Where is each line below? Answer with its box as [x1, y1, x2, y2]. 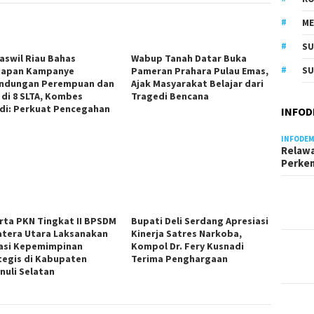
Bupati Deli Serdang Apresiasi [131, 214, 269, 227]
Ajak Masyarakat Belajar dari [131, 76, 264, 90]
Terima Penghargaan [131, 252, 228, 265]
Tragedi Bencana [131, 89, 210, 102]
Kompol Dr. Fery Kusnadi [131, 239, 245, 252]
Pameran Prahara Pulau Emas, [131, 64, 269, 77]
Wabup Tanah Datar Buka [131, 51, 247, 64]
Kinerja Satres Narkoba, [131, 226, 243, 240]
